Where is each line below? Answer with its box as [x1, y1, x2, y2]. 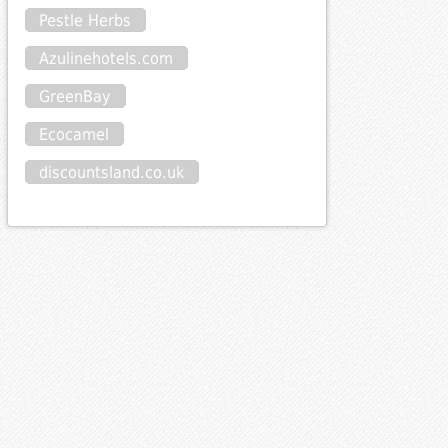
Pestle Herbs [39, 11, 132, 31]
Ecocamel [39, 125, 110, 145]
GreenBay [39, 87, 112, 107]
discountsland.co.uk [39, 163, 185, 183]
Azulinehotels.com [39, 49, 174, 69]
